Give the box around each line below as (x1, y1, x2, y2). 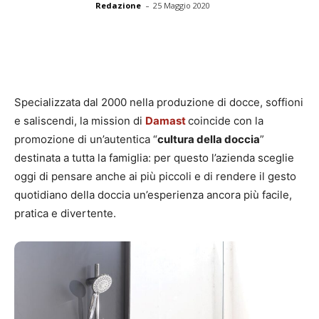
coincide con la (188, 114, 263, 128)
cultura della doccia (157, 132, 260, 147)
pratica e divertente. (14, 206, 116, 221)
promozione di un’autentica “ (14, 132, 157, 147)
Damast (145, 114, 186, 128)
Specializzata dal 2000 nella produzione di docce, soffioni (14, 95, 303, 110)
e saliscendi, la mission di (14, 114, 145, 128)
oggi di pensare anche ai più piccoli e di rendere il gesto (14, 169, 296, 184)
